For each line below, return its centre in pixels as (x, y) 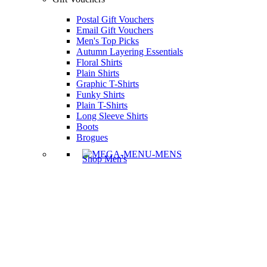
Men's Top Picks (108, 41)
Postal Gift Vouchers (115, 19)
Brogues (92, 137)
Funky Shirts (100, 94)
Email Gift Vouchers (115, 30)
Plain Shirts (98, 73)
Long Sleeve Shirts (112, 116)
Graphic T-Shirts (108, 84)
